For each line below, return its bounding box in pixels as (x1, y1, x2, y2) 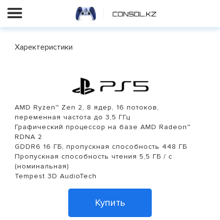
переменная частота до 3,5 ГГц (15, 113, 130, 122)
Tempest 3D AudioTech (15, 172, 97, 181)
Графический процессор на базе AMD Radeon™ (15, 123, 191, 132)
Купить (95, 197, 125, 209)
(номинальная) (15, 162, 69, 171)
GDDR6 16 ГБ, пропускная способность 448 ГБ (15, 142, 187, 151)
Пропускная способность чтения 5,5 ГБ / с (15, 152, 172, 161)
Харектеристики (15, 42, 73, 52)
